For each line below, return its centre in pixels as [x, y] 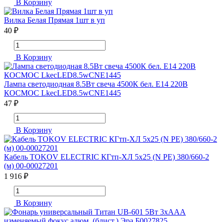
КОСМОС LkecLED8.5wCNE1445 [62, 93]
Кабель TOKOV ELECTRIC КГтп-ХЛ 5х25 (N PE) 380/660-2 [107, 157]
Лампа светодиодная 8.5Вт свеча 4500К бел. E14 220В [96, 84]
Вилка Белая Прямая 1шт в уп [55, 20]
